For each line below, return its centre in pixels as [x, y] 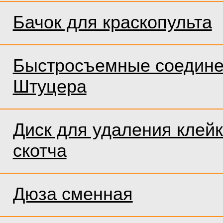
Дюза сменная [73, 194]
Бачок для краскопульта [112, 22]
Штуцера [50, 86]
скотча [40, 150]
